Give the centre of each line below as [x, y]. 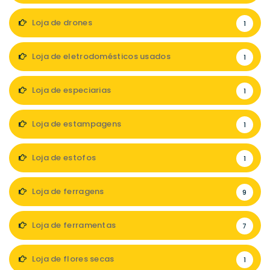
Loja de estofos [63, 158]
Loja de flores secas [72, 259]
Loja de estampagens [76, 124]
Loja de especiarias [71, 90]
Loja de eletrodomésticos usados [100, 56]
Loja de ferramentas [73, 225]
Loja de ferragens [67, 191]
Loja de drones [61, 23]
